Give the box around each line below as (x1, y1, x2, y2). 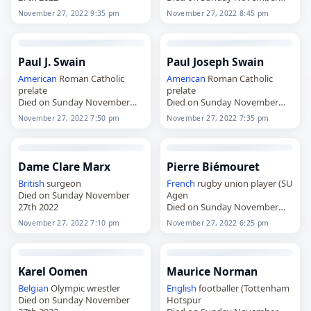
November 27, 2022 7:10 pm (17, 217, 120, 228)
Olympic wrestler (48, 281, 120, 294)
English (167, 281, 197, 294)
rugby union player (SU (195, 176, 294, 190)
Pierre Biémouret (167, 158, 260, 174)
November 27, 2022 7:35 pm (167, 112, 269, 123)
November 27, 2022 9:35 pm (17, 8, 120, 18)
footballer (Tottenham (196, 281, 290, 294)
